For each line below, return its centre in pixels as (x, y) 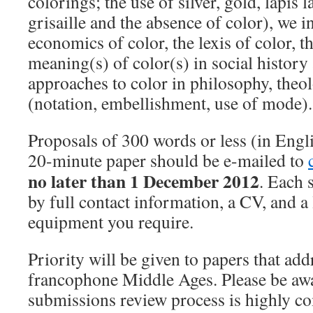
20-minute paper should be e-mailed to (168, 160)
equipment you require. (111, 221)
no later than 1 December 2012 (144, 181)
